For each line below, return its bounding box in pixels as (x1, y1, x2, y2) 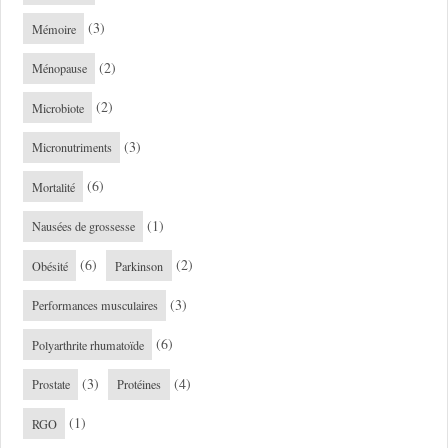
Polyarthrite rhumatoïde (31, 336, 144, 353)
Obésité (31, 257, 68, 274)
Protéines (116, 376, 161, 393)
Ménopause (31, 60, 87, 77)
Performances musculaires (31, 297, 158, 314)
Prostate (31, 376, 70, 393)
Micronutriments (31, 139, 112, 156)
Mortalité (31, 178, 75, 195)
